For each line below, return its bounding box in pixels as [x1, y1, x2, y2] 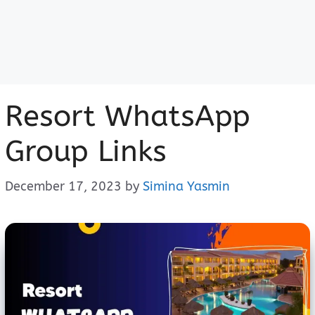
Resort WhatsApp [5, 98, 250, 134]
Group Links [5, 134, 167, 169]
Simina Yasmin [143, 179, 230, 194]
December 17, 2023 [5, 179, 122, 194]
